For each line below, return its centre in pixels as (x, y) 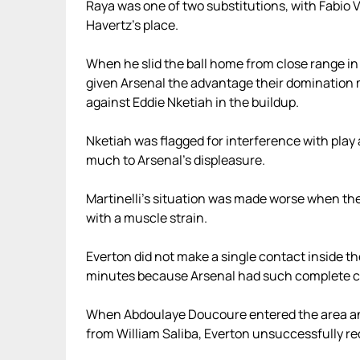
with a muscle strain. (147, 218)
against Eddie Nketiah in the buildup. (192, 102)
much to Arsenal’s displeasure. (176, 160)
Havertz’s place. (132, 25)
